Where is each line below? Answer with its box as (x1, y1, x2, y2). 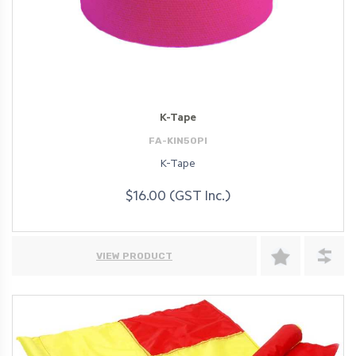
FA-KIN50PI (149, 135, 207, 147)
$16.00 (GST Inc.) (126, 190, 230, 207)
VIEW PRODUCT (96, 250, 172, 262)
